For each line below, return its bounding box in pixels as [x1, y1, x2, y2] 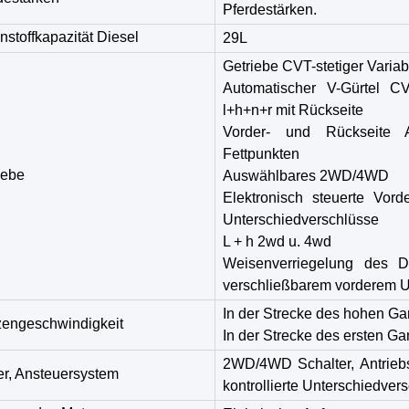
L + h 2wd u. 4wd [223, 234, 331, 249]
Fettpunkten [223, 146, 299, 162]
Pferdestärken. [223, 2, 317, 17]
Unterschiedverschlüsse [223, 212, 379, 227]
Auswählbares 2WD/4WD [223, 168, 389, 184]
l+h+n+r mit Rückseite [223, 102, 363, 118]
